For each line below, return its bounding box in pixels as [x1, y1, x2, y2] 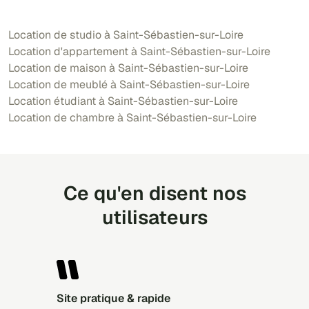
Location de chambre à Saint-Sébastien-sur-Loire [8, 110, 257, 125]
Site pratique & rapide [64, 290, 170, 306]
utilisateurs [101, 204, 208, 230]
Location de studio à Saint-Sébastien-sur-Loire [8, 27, 243, 42]
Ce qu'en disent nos [63, 180, 246, 206]
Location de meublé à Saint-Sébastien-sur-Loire [8, 77, 250, 92]
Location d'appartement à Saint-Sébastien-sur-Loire [8, 43, 270, 59]
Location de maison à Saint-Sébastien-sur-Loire [8, 60, 248, 75]
